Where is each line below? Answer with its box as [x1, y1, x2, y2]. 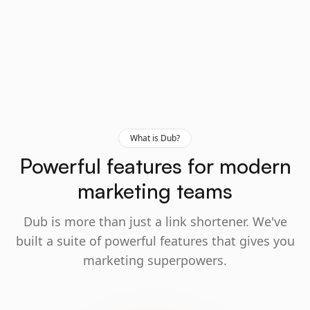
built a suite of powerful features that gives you [15, 232, 295, 249]
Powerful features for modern [19, 153, 291, 179]
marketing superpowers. [83, 252, 227, 268]
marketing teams [77, 178, 232, 203]
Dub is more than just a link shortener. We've [23, 213, 287, 230]
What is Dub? [130, 132, 180, 144]
